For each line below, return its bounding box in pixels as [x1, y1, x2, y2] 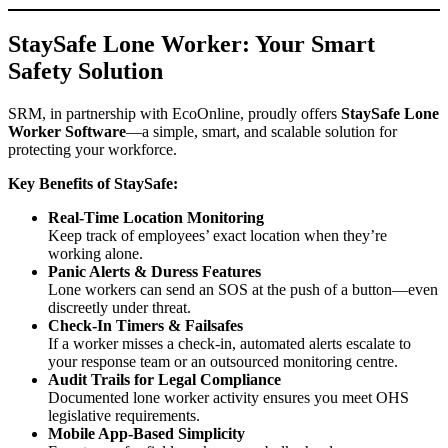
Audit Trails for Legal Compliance [48, 370, 281, 388]
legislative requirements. [48, 406, 200, 424]
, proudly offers [240, 104, 341, 122]
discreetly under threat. [48, 298, 191, 316]
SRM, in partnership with [8, 104, 172, 122]
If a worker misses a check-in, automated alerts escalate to [48, 334, 411, 352]
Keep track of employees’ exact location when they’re [48, 226, 387, 244]
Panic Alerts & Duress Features [48, 262, 261, 280]
